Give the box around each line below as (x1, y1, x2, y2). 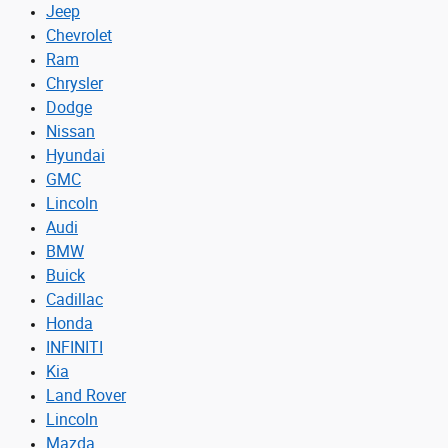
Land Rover (46, 385, 126, 405)
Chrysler (46, 73, 103, 93)
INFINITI (46, 337, 103, 357)
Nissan (46, 121, 95, 141)
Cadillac (46, 289, 103, 309)
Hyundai (46, 145, 105, 165)
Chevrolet (46, 25, 112, 45)
